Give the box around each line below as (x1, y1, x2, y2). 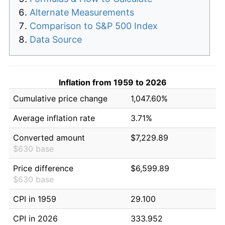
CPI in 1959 (13, 193, 56, 204)
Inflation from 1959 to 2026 (58, 77, 167, 87)
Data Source (30, 34, 82, 45)
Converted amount (13, 132, 85, 143)
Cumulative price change (13, 93, 107, 103)
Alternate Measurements (30, 7, 134, 18)
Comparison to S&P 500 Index (30, 20, 158, 31)
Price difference (13, 163, 73, 173)
